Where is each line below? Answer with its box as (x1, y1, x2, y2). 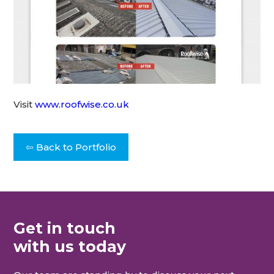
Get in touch (13, 218, 116, 237)
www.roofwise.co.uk (35, 98, 130, 111)
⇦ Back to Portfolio (26, 141, 117, 154)
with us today (13, 237, 127, 256)
